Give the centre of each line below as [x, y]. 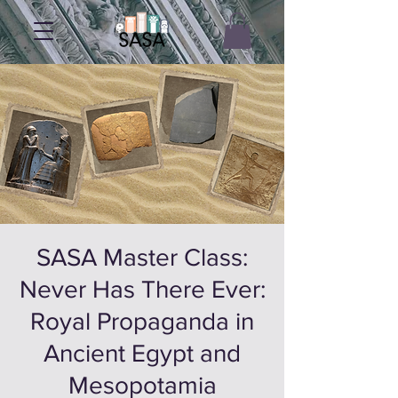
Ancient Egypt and [142, 353]
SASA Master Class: [142, 257]
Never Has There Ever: [142, 289]
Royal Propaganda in [142, 321]
